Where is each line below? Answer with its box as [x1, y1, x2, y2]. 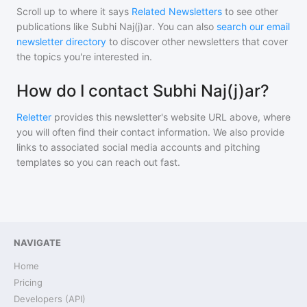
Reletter [16, 111, 51, 123]
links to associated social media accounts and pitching [16, 141, 260, 153]
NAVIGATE [14, 237, 61, 248]
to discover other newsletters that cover [109, 36, 288, 47]
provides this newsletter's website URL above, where [51, 111, 291, 123]
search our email [217, 21, 290, 32]
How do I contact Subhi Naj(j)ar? [16, 81, 269, 101]
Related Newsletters [132, 5, 222, 17]
